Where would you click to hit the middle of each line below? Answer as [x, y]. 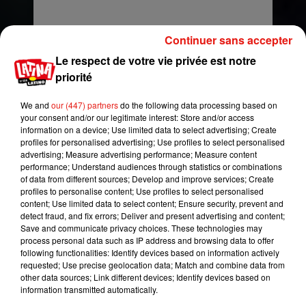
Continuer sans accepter [228, 40]
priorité [74, 77]
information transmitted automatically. [89, 289]
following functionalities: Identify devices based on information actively [150, 252]
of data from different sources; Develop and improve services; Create [147, 179]
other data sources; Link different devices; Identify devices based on [145, 277]
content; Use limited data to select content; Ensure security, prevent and [152, 203]
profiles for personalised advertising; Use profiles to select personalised [153, 142]
